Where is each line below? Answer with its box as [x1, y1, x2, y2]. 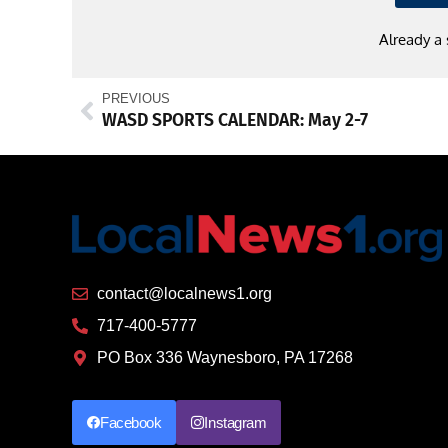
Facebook [100, 414, 162, 432]
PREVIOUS [102, 90, 170, 106]
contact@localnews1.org [97, 285, 272, 303]
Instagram [204, 414, 267, 432]
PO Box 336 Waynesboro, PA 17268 [97, 349, 353, 367]
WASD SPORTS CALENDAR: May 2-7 [102, 109, 368, 131]
